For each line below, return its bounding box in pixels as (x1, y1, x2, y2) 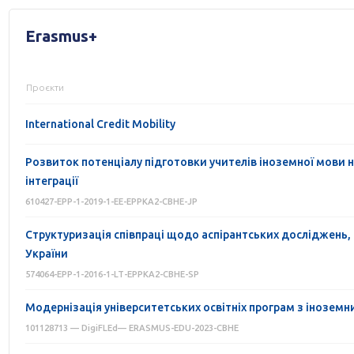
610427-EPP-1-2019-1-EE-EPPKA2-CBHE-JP (24, 197, 198, 206)
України (24, 247, 68, 260)
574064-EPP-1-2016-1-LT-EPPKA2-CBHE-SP (24, 269, 199, 279)
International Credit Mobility (24, 118, 175, 130)
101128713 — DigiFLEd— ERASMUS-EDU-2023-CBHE (24, 323, 239, 333)
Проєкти (25, 82, 64, 92)
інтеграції (24, 175, 78, 187)
